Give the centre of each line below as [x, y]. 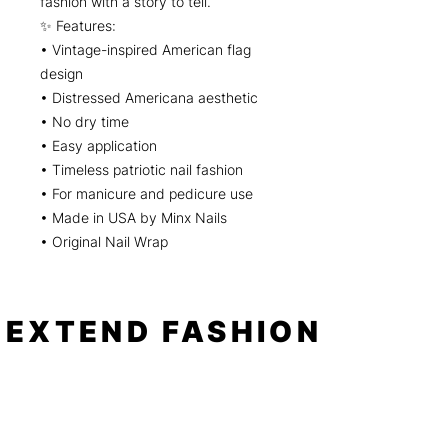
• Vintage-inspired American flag [145, 50]
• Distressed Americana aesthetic [149, 98]
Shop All [36, 434]
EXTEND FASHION [164, 332]
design [61, 74]
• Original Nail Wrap [104, 242]
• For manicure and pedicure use [146, 194]
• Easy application [98, 146]
